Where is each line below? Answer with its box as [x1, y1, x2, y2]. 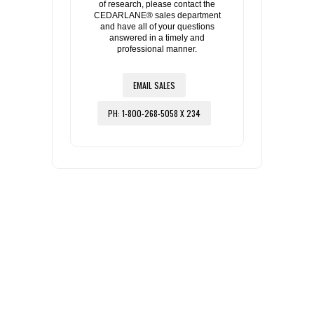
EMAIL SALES [132, 78, 175, 91]
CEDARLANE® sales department [93, 10, 221, 20]
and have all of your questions [100, 21, 214, 32]
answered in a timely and [109, 32, 205, 43]
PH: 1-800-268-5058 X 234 [107, 107, 200, 119]
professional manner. [117, 43, 197, 54]
